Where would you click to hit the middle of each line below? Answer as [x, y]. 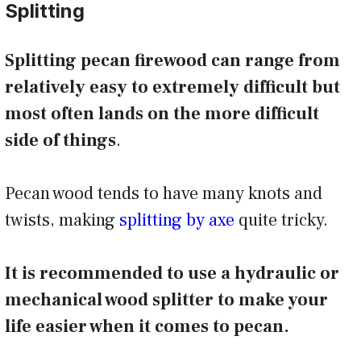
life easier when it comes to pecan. [149, 326]
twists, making [62, 220]
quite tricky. [285, 220]
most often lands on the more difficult [162, 113]
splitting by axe [177, 220]
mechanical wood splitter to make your [166, 299]
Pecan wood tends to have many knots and [164, 193]
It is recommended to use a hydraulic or [172, 273]
